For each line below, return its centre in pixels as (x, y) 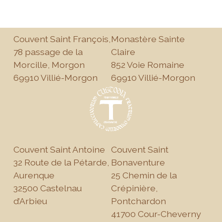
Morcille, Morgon (49, 65)
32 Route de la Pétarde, (61, 162)
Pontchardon (139, 201)
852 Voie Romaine (148, 65)
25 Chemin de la (144, 175)
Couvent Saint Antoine (59, 149)
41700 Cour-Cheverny (156, 214)
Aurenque (34, 175)
